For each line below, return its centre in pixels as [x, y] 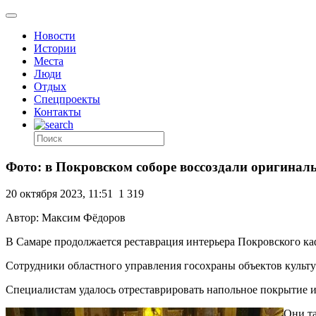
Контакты [57, 112]
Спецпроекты [67, 99]
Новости [55, 36]
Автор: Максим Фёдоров [66, 218]
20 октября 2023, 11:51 [59, 194]
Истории [55, 48]
